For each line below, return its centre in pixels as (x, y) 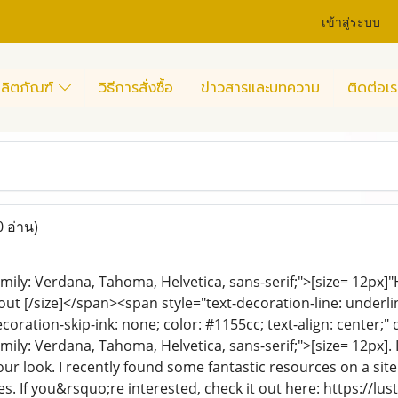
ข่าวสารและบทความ (260, 88)
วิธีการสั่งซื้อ (136, 88)
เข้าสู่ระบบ (351, 20)
